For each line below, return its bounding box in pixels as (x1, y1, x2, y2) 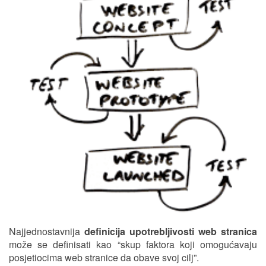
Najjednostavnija (9, 224, 84, 239)
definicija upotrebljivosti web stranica (84, 224, 257, 239)
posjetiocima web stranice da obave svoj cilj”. (9, 251, 199, 265)
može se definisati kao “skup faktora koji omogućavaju (9, 237, 257, 252)
